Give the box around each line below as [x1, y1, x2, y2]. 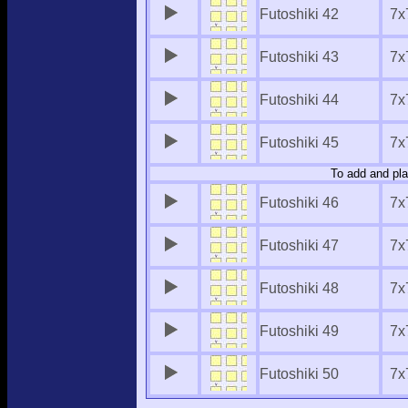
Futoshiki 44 [260, 92, 339, 107]
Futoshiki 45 [260, 135, 339, 150]
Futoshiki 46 [260, 195, 339, 210]
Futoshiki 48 [260, 280, 339, 296]
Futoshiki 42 [260, 6, 339, 22]
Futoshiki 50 [260, 366, 339, 382]
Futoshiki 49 [260, 323, 339, 339]
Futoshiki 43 [260, 49, 339, 65]
